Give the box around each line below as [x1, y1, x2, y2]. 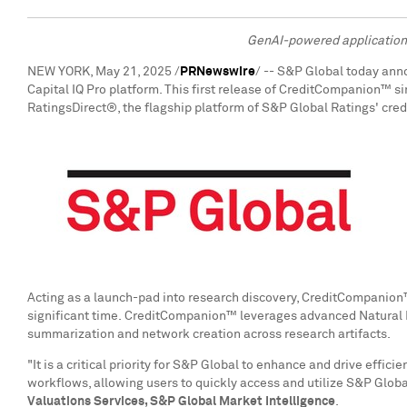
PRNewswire [180, 65, 255, 78]
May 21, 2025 [95, 65, 172, 78]
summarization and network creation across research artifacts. [27, 328, 391, 341]
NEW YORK [27, 65, 90, 78]
